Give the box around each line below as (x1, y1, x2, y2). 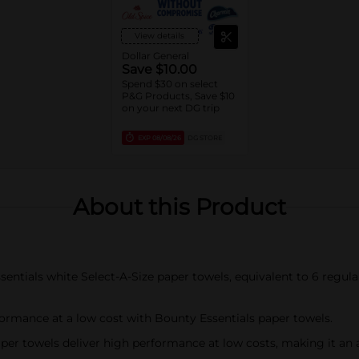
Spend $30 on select (121, 78, 218, 90)
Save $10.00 (121, 62, 197, 77)
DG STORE (187, 134, 222, 142)
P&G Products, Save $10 (121, 90, 235, 102)
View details (135, 30, 184, 41)
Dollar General (121, 50, 189, 62)
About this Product (73, 193, 286, 220)
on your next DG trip (121, 102, 220, 114)
